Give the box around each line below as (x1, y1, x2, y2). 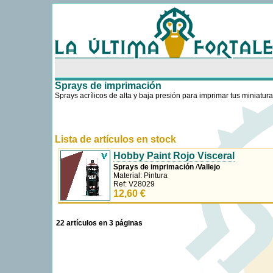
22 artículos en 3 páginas (56, 219, 143, 227)
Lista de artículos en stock (55, 134, 176, 144)
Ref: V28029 (113, 180, 155, 188)
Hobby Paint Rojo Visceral (113, 151, 235, 161)
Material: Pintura (113, 171, 168, 180)
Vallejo (197, 163, 220, 171)
